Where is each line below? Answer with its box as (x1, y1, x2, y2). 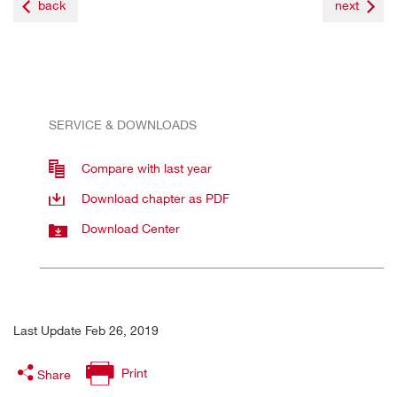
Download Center (82, 220, 180, 236)
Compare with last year (82, 160, 212, 175)
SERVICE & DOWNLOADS (49, 116, 197, 132)
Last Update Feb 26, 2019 (13, 322, 159, 338)
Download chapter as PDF (82, 190, 230, 206)
